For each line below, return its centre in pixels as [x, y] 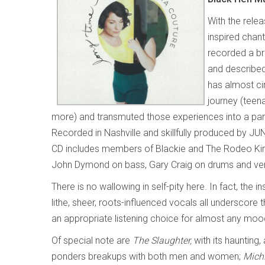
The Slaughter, [163, 241]
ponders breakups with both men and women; [147, 257]
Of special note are [92, 241]
